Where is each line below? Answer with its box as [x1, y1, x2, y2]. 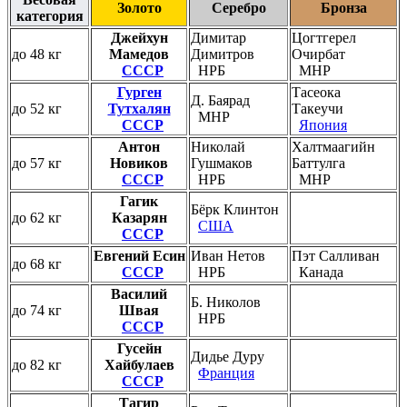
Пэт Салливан [292, 247, 380, 263]
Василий [111, 285, 167, 302]
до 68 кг [12, 255, 62, 272]
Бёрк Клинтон [191, 201, 279, 217]
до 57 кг [12, 154, 62, 171]
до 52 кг [12, 100, 62, 116]
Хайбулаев [104, 356, 174, 372]
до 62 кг [12, 209, 62, 225]
